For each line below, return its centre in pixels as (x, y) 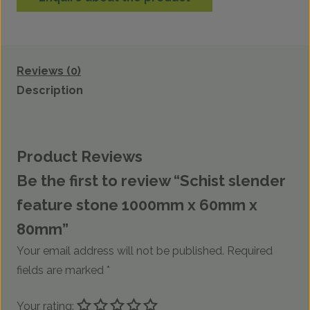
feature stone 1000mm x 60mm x (137, 205)
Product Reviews (80, 157)
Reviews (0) (49, 71)
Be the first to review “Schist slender (151, 181)
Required (250, 251)
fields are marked (62, 271)
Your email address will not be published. (120, 251)
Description (50, 91)
